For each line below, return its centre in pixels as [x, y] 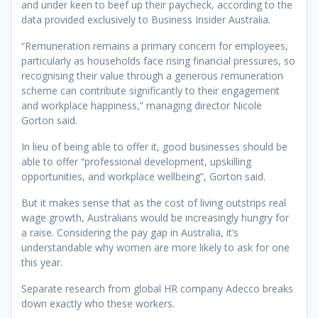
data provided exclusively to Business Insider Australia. [146, 20]
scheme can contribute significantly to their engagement [150, 91]
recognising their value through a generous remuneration [152, 76]
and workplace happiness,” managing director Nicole [142, 106]
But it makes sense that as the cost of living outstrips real [154, 203]
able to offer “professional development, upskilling [136, 162]
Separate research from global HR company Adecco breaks [157, 289]
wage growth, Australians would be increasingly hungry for [155, 218]
